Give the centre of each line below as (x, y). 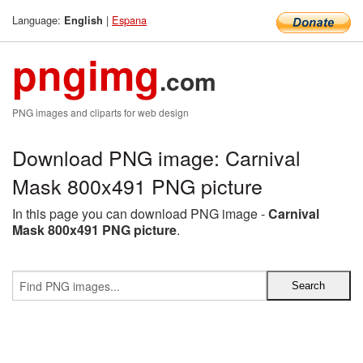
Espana (129, 20)
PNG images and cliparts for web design (100, 112)
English (83, 20)
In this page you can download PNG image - (140, 214)
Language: (38, 20)
